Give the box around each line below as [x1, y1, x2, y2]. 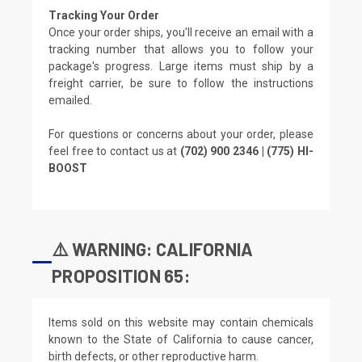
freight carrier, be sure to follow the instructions [48, 76, 314, 90]
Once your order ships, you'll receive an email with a [48, 25, 314, 39]
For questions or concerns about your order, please [48, 127, 314, 141]
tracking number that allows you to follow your [48, 42, 314, 56]
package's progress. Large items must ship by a [48, 59, 314, 73]
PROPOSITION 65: [52, 264, 190, 286]
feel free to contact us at [48, 144, 180, 158]
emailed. [48, 93, 92, 107]
